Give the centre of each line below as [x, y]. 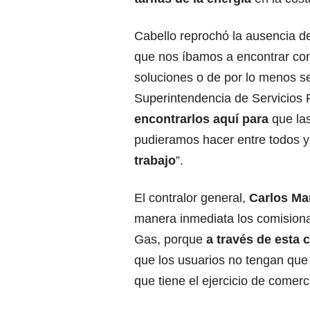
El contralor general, [192, 198]
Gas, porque [168, 240]
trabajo [155, 161]
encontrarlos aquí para [201, 119]
